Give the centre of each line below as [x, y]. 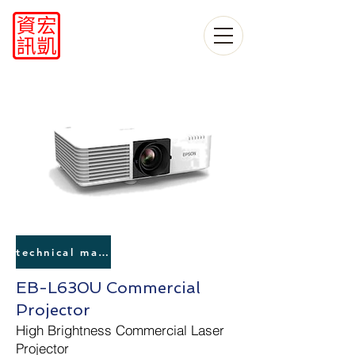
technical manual [104, 252]
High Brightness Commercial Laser [120, 330]
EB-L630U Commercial [108, 288]
